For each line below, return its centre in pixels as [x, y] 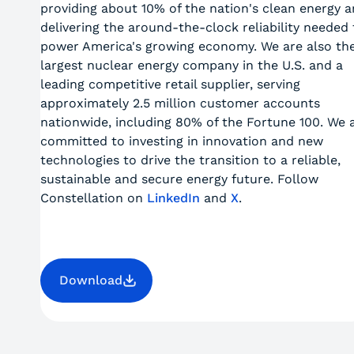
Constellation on [93, 198]
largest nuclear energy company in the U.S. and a [191, 65]
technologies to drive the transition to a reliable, [190, 160]
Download [90, 280]
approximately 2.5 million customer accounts [180, 103]
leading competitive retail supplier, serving [170, 84]
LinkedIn [173, 198]
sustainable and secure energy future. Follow [179, 179]
